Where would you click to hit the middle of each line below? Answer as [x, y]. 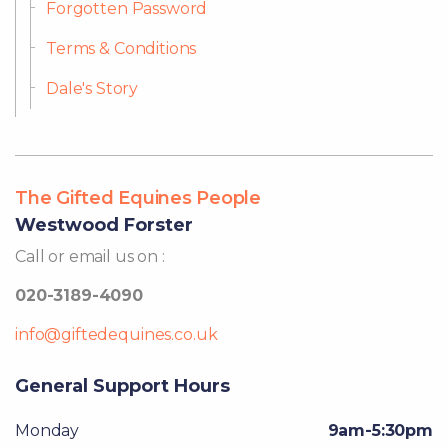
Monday [47, 430]
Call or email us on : [90, 256]
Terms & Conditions [121, 48]
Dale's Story [92, 88]
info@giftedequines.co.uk [116, 334]
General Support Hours [122, 386]
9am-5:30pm [380, 430]
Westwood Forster [104, 225]
